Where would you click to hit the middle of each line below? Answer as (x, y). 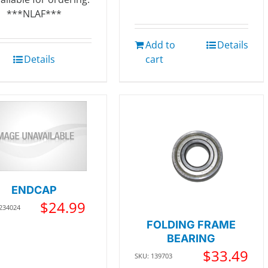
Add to (160, 45)
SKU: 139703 (153, 256)
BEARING (191, 239)
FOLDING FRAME (191, 225)
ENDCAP (34, 190)
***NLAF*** (34, 14)
